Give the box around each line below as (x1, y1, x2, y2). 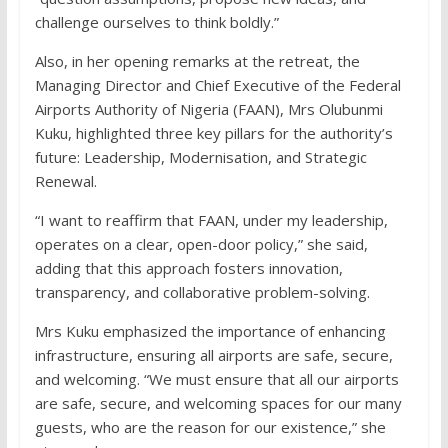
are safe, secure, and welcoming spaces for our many (34, 393, 402, 414)
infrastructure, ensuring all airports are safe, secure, (34, 345, 393, 366)
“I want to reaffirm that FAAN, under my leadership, (34, 210, 388, 231)
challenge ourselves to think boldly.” (34, 12, 279, 33)
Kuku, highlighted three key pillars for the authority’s (34, 123, 393, 144)
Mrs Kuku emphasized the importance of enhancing (34, 321, 386, 342)
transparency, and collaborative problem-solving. (34, 282, 370, 303)
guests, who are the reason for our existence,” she (34, 417, 386, 438)
